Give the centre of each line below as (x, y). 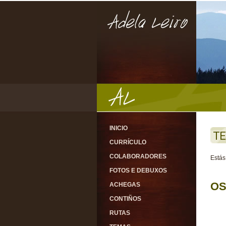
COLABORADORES (138, 156)
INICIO (119, 128)
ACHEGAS (125, 185)
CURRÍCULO (128, 142)
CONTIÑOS (125, 199)
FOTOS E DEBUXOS (138, 171)
